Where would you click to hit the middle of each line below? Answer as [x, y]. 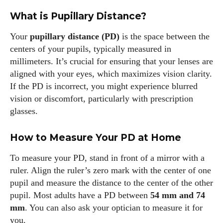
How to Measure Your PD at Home [96, 138]
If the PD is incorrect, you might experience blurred [104, 86]
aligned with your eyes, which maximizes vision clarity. [111, 74]
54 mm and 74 [178, 195]
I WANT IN [105, 215]
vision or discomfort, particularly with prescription [102, 99]
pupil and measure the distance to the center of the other [111, 183]
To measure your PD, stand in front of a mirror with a [107, 158]
